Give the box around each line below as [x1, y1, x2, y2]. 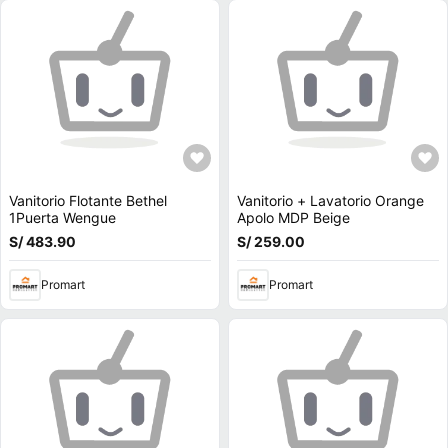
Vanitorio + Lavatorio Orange [237, 192, 424, 209]
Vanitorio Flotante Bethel [9, 192, 167, 209]
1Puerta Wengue [9, 209, 116, 226]
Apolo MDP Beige [237, 209, 350, 226]
